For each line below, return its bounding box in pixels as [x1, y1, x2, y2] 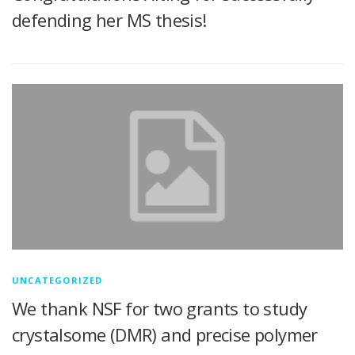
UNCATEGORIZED [12, 274, 103, 287]
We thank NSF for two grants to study [12, 296, 307, 321]
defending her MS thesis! [12, 8, 207, 32]
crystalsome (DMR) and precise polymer [12, 323, 318, 347]
